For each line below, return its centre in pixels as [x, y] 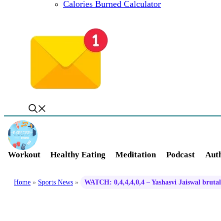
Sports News [55, 182]
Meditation [136, 154]
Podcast [181, 154]
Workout [24, 154]
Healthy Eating [78, 154]
